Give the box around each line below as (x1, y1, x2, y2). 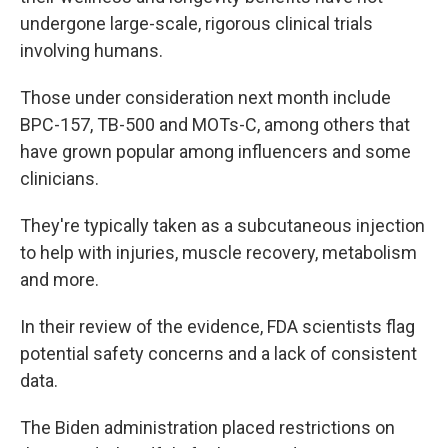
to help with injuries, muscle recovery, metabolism (20, 242, 417, 263)
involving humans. (20, 40, 163, 61)
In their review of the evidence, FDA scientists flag (20, 316, 415, 337)
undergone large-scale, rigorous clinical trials (20, 13, 373, 34)
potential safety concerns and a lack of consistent (20, 343, 417, 364)
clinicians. (20, 168, 99, 189)
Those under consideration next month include (20, 87, 391, 108)
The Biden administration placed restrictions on (20, 417, 395, 438)
